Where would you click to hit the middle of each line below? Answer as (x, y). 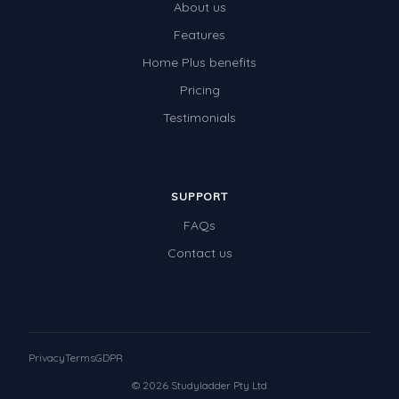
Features (199, 35)
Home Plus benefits (199, 63)
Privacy (47, 358)
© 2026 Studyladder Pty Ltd (199, 386)
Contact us (199, 253)
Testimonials (199, 118)
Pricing (199, 90)
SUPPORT (199, 197)
